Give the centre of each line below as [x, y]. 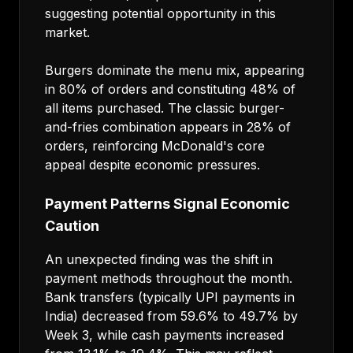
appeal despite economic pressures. [152, 165]
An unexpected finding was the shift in [159, 259]
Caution [72, 226]
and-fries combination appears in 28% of [168, 127]
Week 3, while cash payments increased [164, 335]
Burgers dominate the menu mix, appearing [175, 70]
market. [67, 32]
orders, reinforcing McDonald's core [155, 146]
